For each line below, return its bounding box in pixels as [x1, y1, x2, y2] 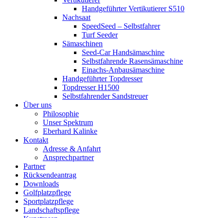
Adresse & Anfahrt [43, 145, 101, 153]
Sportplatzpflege [23, 197, 73, 206]
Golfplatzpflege [23, 188, 71, 197]
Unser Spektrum [43, 118, 93, 127]
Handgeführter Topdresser [62, 74, 143, 83]
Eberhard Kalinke [43, 127, 97, 136]
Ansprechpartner [43, 153, 94, 162]
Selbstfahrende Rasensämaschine [82, 57, 183, 66]
